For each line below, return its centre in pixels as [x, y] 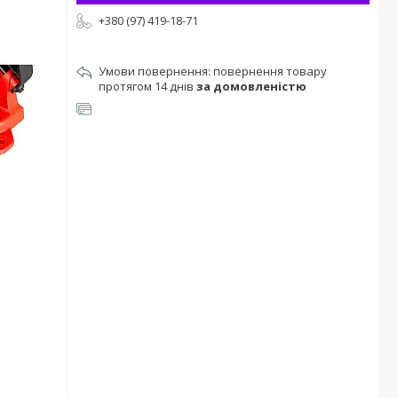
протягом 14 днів [147, 86]
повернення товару [270, 71]
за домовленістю [251, 86]
